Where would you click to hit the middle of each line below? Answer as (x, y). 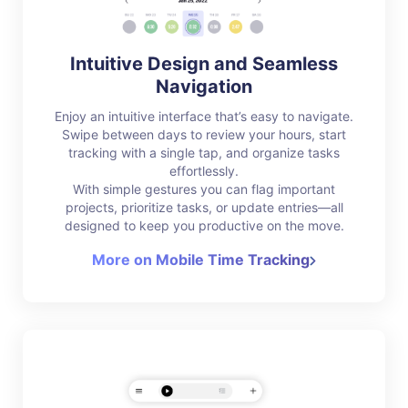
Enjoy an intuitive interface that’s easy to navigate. (204, 116)
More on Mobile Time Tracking (201, 259)
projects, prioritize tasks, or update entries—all (204, 207)
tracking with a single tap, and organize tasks (204, 152)
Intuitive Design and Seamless (204, 63)
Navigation (204, 86)
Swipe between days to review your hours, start (204, 134)
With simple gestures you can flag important (204, 189)
